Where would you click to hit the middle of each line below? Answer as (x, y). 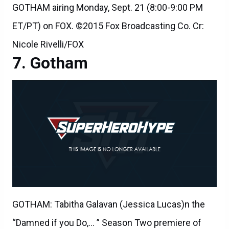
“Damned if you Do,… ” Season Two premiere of (107, 222)
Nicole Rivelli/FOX (48, 44)
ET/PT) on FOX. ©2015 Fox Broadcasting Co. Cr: (108, 26)
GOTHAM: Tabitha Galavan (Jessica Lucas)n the (109, 204)
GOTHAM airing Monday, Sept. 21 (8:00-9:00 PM (108, 7)
